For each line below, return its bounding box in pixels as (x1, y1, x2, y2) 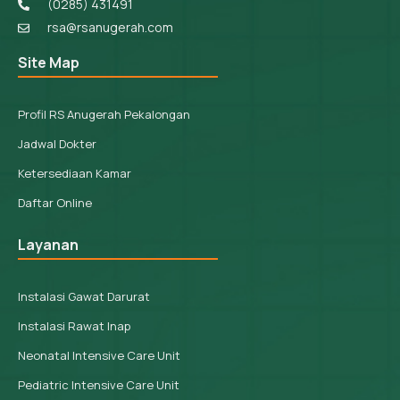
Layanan (18, 235, 79, 255)
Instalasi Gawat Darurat (18, 288, 150, 305)
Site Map (18, 53, 79, 73)
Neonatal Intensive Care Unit (18, 347, 180, 364)
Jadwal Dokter (18, 136, 96, 153)
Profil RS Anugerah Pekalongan (18, 106, 190, 123)
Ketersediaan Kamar (18, 165, 131, 182)
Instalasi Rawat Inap (18, 318, 130, 335)
